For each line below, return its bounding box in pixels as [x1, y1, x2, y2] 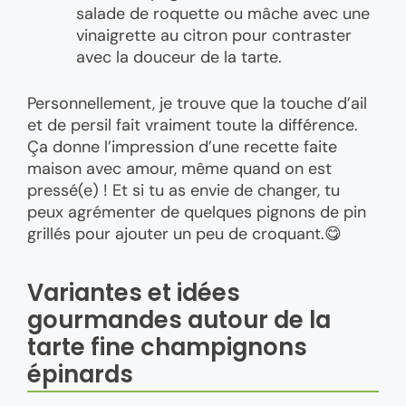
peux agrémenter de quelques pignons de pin [27, 200, 366, 223]
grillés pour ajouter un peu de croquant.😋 [27, 222, 342, 245]
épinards [27, 358, 133, 391]
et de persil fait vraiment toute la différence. [27, 113, 358, 136]
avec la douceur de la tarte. [76, 45, 282, 68]
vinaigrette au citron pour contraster [76, 24, 352, 46]
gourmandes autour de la [27, 304, 331, 337]
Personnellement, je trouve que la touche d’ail [27, 92, 367, 114]
